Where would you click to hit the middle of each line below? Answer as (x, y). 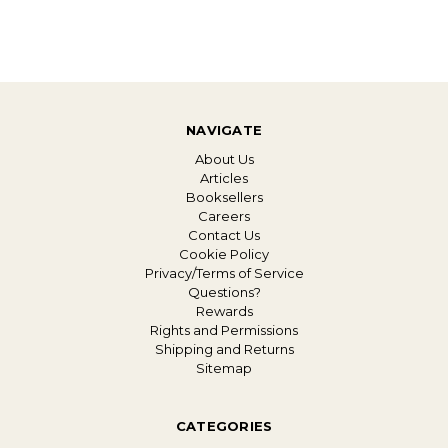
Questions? (224, 291)
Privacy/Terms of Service (224, 272)
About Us (224, 158)
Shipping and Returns (224, 348)
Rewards (224, 310)
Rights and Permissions (224, 329)
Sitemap (224, 367)
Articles (224, 177)
